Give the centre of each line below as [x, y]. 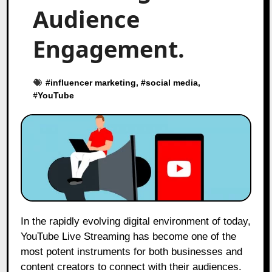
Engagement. [109, 48]
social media [172, 82]
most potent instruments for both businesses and [132, 252]
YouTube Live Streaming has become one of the [129, 237]
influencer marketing [93, 82]
